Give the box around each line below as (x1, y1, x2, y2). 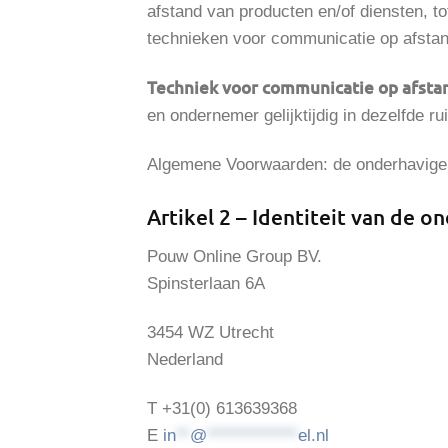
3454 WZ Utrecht (147, 323, 274, 343)
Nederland (147, 350, 223, 370)
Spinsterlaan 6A (147, 274, 265, 294)
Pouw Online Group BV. (147, 247, 322, 267)
